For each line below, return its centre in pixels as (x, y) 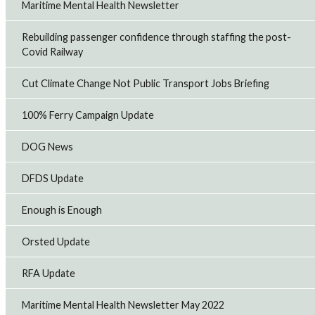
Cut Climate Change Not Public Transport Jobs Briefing (146, 83)
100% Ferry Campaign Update (88, 115)
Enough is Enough (62, 210)
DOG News (48, 146)
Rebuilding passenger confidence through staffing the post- (157, 37)
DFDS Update (53, 178)
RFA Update (49, 273)
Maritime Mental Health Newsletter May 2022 (123, 304)
